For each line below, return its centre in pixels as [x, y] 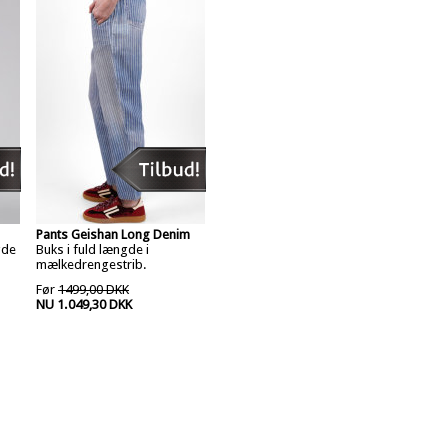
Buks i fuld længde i [92, 249]
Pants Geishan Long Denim [113, 234]
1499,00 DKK [93, 289]
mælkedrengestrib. [91, 264]
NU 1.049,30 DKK [84, 304]
